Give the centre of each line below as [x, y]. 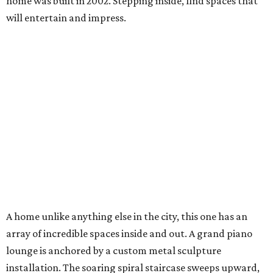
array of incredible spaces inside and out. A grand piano [129, 234]
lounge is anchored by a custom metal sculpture [114, 251]
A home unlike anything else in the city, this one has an [127, 217]
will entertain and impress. [66, 18]
